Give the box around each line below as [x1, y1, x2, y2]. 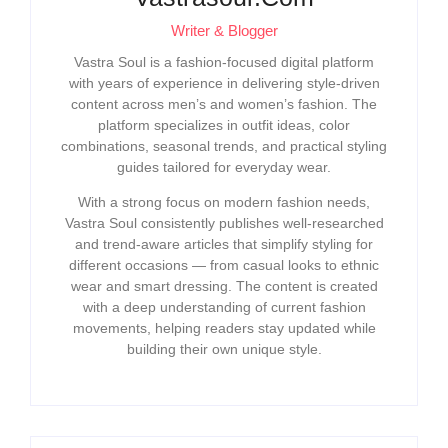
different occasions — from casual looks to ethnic [69, 257, 379, 274]
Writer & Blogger [170, 21, 278, 39]
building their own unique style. [126, 341, 322, 358]
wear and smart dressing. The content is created [70, 278, 378, 295]
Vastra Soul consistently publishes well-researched [64, 215, 384, 232]
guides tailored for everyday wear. [117, 158, 331, 175]
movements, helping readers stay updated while [72, 320, 376, 337]
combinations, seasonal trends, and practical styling [61, 137, 387, 154]
